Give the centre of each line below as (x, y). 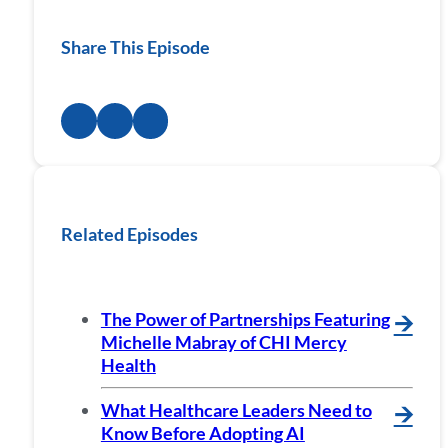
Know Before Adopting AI (202, 432)
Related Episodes (129, 234)
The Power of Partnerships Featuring (245, 318)
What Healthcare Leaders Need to (236, 409)
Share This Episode (135, 47)
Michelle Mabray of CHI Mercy (223, 341)
